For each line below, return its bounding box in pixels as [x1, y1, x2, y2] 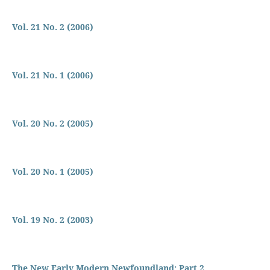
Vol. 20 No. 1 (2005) [11, 165, 93, 177]
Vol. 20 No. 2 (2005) [11, 117, 93, 129]
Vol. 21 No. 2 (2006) [11, 20, 93, 33]
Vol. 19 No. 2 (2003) [11, 213, 93, 225]
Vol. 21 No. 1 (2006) [11, 69, 93, 81]
